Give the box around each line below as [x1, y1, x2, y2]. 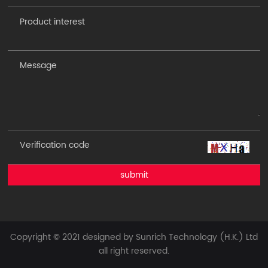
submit [120, 167, 148, 182]
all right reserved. [99, 243, 169, 258]
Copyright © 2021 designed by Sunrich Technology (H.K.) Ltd [10, 230, 258, 244]
